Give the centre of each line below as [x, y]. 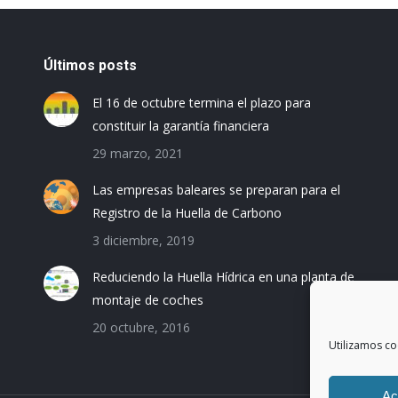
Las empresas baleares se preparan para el [216, 190]
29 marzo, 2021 [137, 154]
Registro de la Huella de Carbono [187, 213]
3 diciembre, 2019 [143, 241]
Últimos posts [90, 66]
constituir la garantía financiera [180, 126]
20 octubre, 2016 [141, 328]
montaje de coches [147, 300]
